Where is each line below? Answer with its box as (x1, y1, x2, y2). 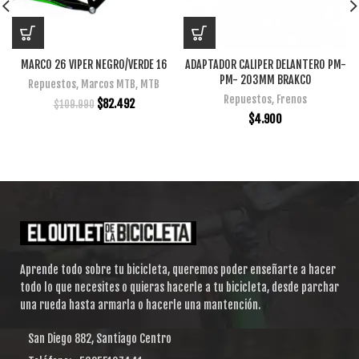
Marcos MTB (81, 78, 135, 91)
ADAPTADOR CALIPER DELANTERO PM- (184, 58, 346, 72)
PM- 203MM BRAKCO (219, 73, 312, 87)
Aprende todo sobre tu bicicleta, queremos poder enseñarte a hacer (20, 263, 336, 277)
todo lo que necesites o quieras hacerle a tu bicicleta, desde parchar (20, 280, 339, 295)
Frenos (276, 93, 307, 107)
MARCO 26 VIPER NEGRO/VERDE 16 (20, 58, 167, 72)
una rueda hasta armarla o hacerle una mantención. (20, 298, 260, 313)
